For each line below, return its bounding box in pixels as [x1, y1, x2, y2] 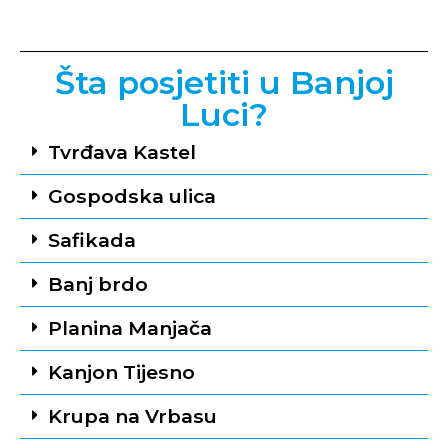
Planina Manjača [48, 316, 212, 341]
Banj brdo [48, 272, 148, 297]
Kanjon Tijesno [48, 360, 195, 385]
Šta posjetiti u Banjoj [54, 63, 394, 103]
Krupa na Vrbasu [48, 404, 217, 429]
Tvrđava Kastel [48, 140, 196, 165]
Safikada [48, 228, 136, 253]
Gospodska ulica [48, 184, 216, 209]
